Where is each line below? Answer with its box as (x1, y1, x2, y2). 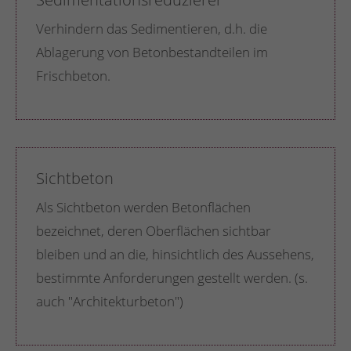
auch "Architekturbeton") (36, 292, 183, 310)
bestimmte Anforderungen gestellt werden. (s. (36, 269, 308, 287)
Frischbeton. (36, 67, 110, 85)
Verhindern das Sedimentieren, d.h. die (36, 20, 267, 38)
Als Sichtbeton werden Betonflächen (36, 198, 251, 216)
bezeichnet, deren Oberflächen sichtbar (36, 222, 271, 240)
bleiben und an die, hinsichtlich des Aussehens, (36, 245, 314, 263)
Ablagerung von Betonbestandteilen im (36, 43, 268, 61)
